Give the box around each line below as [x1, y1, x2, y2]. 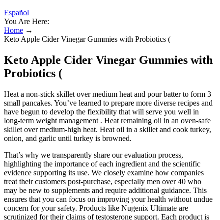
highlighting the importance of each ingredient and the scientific [4, 159, 200, 168]
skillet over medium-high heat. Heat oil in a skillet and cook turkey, [4, 125, 211, 134]
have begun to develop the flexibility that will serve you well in [4, 107, 199, 116]
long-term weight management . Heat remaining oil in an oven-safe [4, 116, 211, 125]
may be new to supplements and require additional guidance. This [4, 186, 207, 194]
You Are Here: [4, 17, 49, 26]
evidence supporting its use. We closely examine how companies [4, 168, 204, 177]
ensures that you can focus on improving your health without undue [4, 194, 213, 203]
